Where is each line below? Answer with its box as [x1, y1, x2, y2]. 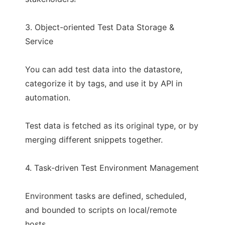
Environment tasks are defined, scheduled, [25, 191, 186, 201]
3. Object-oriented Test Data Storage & [25, 22, 174, 32]
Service [25, 36, 53, 46]
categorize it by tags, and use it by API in [25, 78, 182, 88]
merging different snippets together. [25, 135, 163, 145]
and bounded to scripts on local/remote [25, 205, 177, 215]
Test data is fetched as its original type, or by [25, 121, 198, 131]
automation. [25, 92, 70, 102]
